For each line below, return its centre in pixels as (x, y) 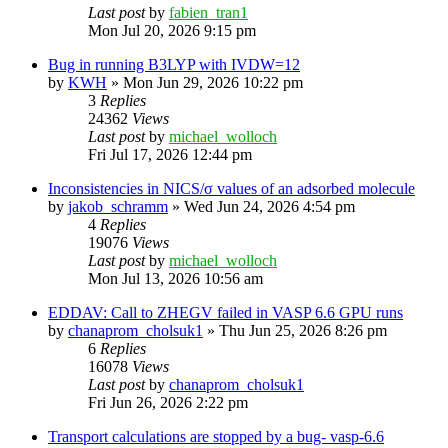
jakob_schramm (118, 206)
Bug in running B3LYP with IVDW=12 (174, 64)
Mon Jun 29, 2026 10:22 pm (213, 82)
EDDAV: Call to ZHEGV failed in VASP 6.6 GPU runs (225, 312)
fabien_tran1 (208, 12)
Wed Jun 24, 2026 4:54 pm (269, 206)
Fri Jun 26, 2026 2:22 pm (168, 402)
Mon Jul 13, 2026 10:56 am (175, 278)
